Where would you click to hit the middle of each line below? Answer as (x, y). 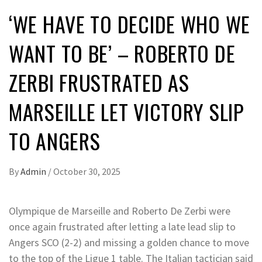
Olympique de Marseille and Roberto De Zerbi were (120, 211)
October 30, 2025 (87, 171)
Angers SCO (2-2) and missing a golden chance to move (129, 242)
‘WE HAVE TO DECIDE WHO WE (130, 24)
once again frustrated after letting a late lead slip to (122, 227)
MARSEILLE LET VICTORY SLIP (126, 111)
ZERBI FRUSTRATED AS (99, 82)
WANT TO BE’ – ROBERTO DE (122, 53)
